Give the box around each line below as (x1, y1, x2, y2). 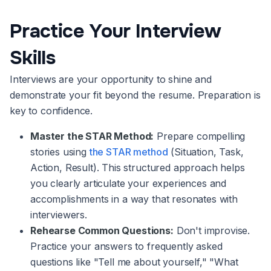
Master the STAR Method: (30, 130, 154, 143)
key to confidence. (10, 105, 93, 117)
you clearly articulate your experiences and (30, 177, 227, 190)
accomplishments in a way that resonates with (30, 193, 238, 206)
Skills (10, 45, 56, 71)
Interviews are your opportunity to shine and (10, 73, 212, 86)
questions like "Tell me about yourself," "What (30, 256, 238, 269)
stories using (30, 146, 90, 158)
